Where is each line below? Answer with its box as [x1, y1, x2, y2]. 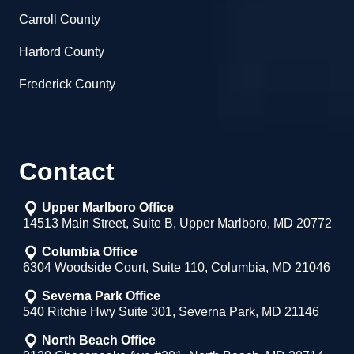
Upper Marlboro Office [42, 201, 174, 215]
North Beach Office [42, 333, 156, 348]
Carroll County [19, 13, 100, 27]
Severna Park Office [42, 289, 160, 303]
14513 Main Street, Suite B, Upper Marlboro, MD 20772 [23, 217, 332, 231]
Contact [19, 157, 115, 186]
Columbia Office [42, 245, 137, 259]
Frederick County [19, 77, 115, 92]
